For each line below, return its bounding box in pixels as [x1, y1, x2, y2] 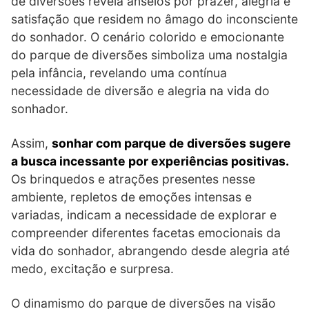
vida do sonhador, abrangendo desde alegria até [11, 243, 290, 258]
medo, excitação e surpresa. [11, 261, 174, 276]
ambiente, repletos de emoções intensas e [11, 189, 252, 204]
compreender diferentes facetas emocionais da [11, 225, 281, 240]
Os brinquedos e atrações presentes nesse [11, 171, 255, 186]
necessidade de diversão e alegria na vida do [11, 83, 270, 98]
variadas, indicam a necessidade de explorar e [11, 207, 277, 222]
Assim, [11, 135, 52, 150]
